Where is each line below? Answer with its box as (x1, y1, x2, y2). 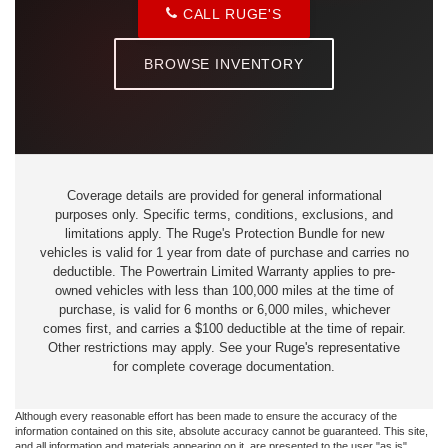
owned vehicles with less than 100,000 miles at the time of (54, 284, 394, 299)
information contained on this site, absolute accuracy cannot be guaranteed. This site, (15, 425, 428, 438)
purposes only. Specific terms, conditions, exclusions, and (55, 208, 393, 223)
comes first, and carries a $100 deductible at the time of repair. (42, 322, 406, 337)
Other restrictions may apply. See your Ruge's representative (48, 341, 400, 356)
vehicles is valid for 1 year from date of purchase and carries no (39, 246, 409, 261)
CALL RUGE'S (177, 6, 282, 23)
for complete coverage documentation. (113, 360, 335, 375)
